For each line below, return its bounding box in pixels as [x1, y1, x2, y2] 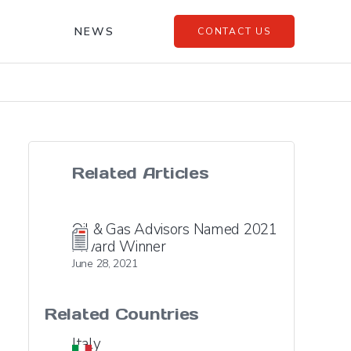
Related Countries [45, 304, 200, 324]
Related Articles [72, 163, 209, 183]
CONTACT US [197, 25, 271, 38]
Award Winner [72, 237, 166, 257]
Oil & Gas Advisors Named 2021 [72, 219, 277, 240]
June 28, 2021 [72, 256, 138, 271]
